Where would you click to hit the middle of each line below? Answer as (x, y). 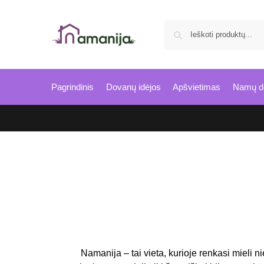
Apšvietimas (197, 87)
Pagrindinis (72, 87)
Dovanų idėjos (133, 87)
